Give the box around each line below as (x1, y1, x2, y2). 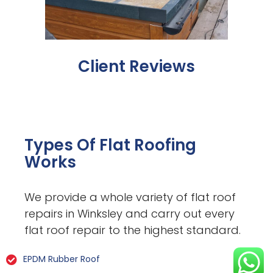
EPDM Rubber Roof (23, 253, 100, 266)
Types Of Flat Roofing (24, 133, 197, 156)
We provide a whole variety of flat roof (24, 189, 236, 205)
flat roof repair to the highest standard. (24, 222, 241, 238)
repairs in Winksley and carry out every (24, 205, 235, 221)
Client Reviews (78, 55, 195, 78)
